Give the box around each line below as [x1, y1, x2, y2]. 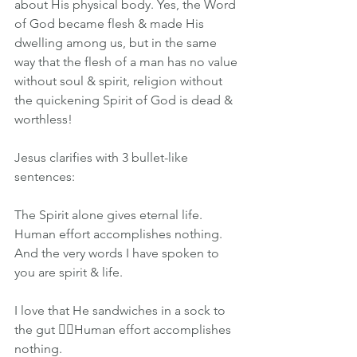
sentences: [14, 169, 75, 184]
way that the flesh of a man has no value [14, 54, 241, 69]
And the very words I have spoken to [14, 245, 222, 261]
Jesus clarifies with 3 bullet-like [14, 150, 191, 165]
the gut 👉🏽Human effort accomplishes [14, 322, 234, 337]
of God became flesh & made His [14, 16, 207, 31]
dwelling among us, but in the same [14, 35, 220, 50]
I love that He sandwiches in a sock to [14, 303, 229, 318]
